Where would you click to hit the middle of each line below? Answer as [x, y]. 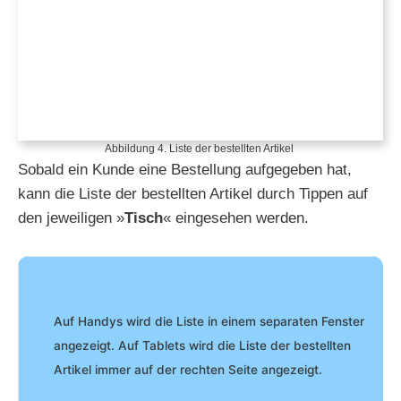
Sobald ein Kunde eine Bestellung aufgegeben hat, [185, 169]
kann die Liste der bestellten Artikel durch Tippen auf [193, 193]
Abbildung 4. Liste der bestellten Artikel [200, 148]
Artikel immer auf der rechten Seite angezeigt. [188, 370]
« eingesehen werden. [236, 218]
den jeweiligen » [71, 218]
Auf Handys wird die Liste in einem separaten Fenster [209, 322]
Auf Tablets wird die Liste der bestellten [235, 346]
